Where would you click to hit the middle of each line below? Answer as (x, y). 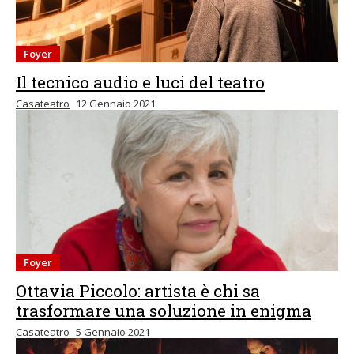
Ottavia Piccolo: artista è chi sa (138, 291)
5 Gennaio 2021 (113, 332)
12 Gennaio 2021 (116, 104)
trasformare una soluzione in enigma (164, 311)
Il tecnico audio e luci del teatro (140, 82)
